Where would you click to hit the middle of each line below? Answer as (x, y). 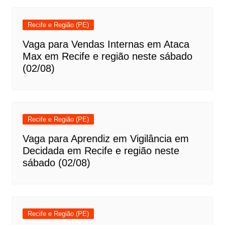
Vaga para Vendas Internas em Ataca (106, 44)
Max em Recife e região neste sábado (107, 56)
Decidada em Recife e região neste (101, 151)
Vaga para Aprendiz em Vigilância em (105, 139)
